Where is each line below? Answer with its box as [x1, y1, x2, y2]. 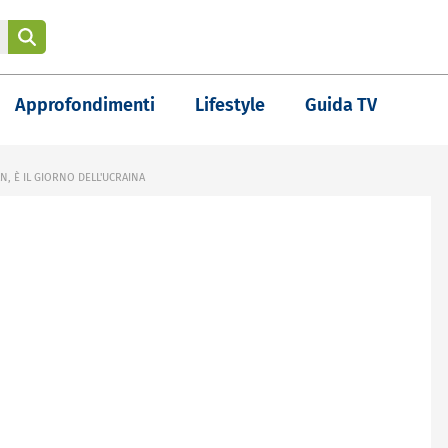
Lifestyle [195, 94, 265, 116]
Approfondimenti [15, 94, 155, 116]
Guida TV [305, 94, 377, 116]
